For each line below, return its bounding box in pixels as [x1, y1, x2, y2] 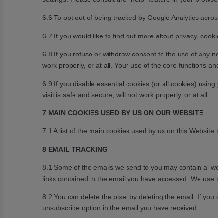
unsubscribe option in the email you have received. [42, 204, 199, 212]
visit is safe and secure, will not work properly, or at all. [42, 91, 209, 99]
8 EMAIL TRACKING [42, 145, 108, 153]
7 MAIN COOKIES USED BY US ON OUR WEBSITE [42, 109, 203, 117]
